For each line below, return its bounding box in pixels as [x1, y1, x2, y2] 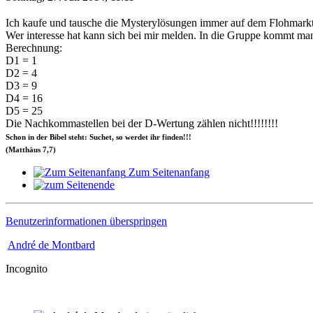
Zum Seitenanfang [129, 166, 210, 178]
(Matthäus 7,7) [6, 146, 56, 154]
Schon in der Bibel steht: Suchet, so [6, 133, 123, 141]
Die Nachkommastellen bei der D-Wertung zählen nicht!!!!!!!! [6, 117, 278, 129]
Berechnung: [6, 42, 62, 54]
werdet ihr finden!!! [123, 133, 191, 141]
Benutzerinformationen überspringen [6, 215, 167, 227]
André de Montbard [8, 239, 95, 251]
